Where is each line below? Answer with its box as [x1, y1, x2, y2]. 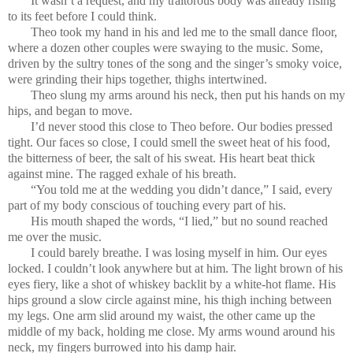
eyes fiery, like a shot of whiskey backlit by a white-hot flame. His [8, 277, 336, 291]
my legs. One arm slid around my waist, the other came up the [8, 308, 315, 322]
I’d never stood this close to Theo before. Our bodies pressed [30, 119, 333, 133]
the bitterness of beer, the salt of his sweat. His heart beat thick [8, 150, 315, 165]
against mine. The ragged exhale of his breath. [8, 166, 236, 180]
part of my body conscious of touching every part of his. [8, 198, 286, 212]
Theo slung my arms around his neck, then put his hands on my [30, 87, 345, 102]
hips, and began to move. [8, 103, 132, 117]
